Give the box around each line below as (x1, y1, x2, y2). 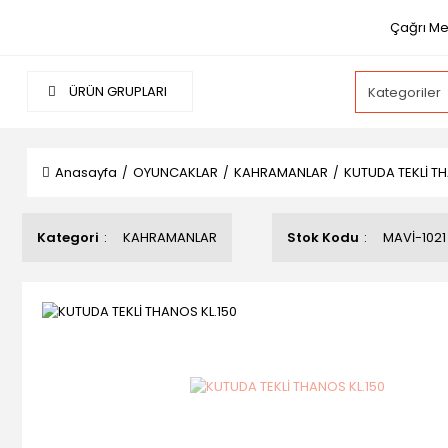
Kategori (37, 228, 99, 247)
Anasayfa (55, 163, 117, 182)
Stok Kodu (287, 228, 359, 247)
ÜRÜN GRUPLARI (66, 82, 167, 101)
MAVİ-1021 (383, 228, 446, 247)
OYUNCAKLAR (133, 163, 218, 182)
